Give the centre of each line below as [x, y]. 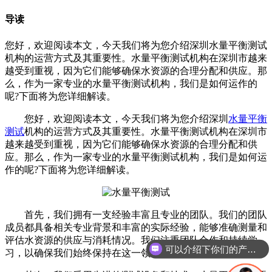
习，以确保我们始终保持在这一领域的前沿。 [102, 253]
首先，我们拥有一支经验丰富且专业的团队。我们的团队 [136, 214]
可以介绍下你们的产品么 [251, 249]
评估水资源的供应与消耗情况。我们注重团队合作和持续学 [131, 240]
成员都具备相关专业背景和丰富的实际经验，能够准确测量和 [136, 227]
